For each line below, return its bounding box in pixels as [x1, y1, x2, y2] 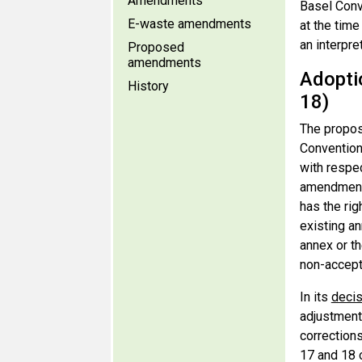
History [128, 78, 169, 94]
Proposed [128, 40, 184, 55]
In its [299, 289, 331, 305]
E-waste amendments [128, 16, 251, 32]
